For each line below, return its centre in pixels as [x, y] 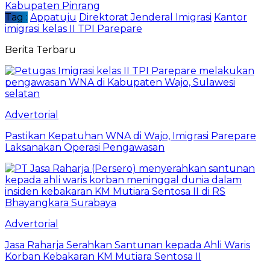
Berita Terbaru [40, 49]
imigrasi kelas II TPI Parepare [74, 28]
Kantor [231, 17]
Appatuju [53, 17]
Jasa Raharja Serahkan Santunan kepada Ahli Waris [127, 245]
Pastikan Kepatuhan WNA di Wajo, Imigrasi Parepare [130, 136]
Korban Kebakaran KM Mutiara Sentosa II [103, 256]
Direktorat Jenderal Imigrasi [145, 17]
